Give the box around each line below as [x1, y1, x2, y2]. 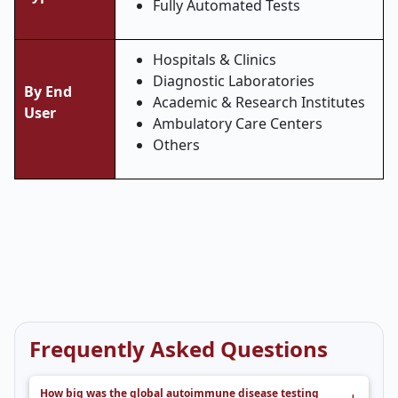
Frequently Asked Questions [29, 334, 328, 363]
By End [24, 82, 72, 101]
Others [153, 135, 200, 155]
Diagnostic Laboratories [153, 71, 314, 91]
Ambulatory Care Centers [153, 114, 322, 133]
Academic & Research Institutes [153, 92, 365, 112]
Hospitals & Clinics [153, 50, 276, 69]
